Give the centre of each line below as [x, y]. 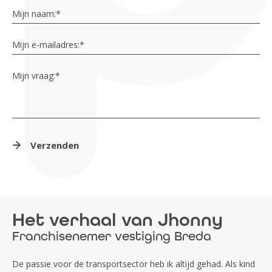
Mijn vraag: [34, 75]
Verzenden [55, 145]
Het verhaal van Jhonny [117, 219]
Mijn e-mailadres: [46, 44]
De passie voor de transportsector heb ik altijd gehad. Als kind [134, 263]
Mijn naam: [34, 13]
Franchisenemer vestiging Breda [112, 236]
